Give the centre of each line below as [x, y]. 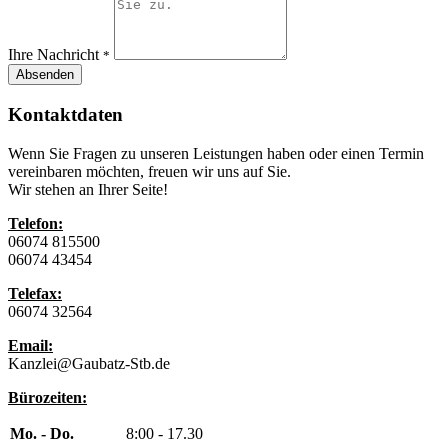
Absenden [45, 75]
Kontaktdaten [65, 114]
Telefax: [35, 293]
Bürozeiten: [47, 397]
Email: [30, 345]
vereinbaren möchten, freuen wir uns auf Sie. [149, 171]
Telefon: [35, 223]
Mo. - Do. [42, 433]
